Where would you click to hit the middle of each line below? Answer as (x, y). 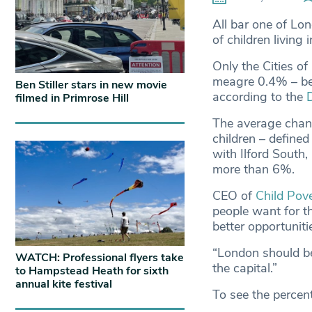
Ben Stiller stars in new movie (91, 85)
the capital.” (244, 268)
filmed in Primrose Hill (72, 98)
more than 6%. (255, 170)
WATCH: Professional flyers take (100, 258)
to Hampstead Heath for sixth (92, 271)
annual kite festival (64, 284)
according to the (259, 97)
